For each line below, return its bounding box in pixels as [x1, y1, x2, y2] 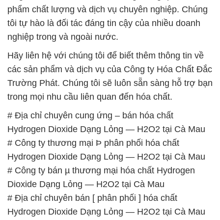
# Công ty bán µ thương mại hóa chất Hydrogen [7, 165, 195, 175]
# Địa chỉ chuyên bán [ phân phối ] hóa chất [7, 192, 177, 203]
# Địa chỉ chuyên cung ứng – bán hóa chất [7, 110, 173, 120]
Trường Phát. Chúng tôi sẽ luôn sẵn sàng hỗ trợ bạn [7, 78, 213, 88]
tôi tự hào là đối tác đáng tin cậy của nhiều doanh [7, 18, 200, 28]
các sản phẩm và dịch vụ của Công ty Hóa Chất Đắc [7, 64, 212, 74]
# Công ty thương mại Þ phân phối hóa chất [7, 137, 179, 148]
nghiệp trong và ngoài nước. [7, 31, 118, 42]
